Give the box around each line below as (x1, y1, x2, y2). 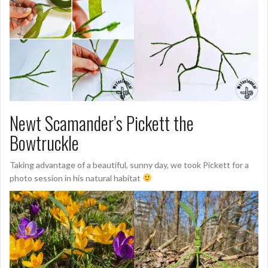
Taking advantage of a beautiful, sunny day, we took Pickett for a (10, 159, 249, 170)
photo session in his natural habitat (10, 172, 142, 183)
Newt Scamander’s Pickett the (10, 109, 194, 136)
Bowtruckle (10, 129, 79, 156)
